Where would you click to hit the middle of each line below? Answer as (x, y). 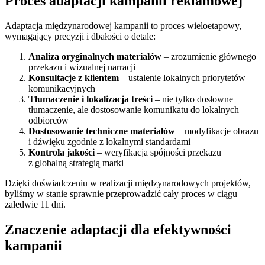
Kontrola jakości (62, 153)
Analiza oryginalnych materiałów (95, 57)
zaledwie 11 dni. (35, 205)
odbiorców (49, 121)
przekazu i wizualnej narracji (82, 67)
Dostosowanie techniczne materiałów (102, 131)
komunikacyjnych (62, 89)
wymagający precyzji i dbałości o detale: (80, 37)
